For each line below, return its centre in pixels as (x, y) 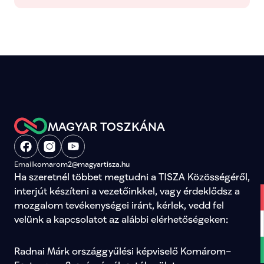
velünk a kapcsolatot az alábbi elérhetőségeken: (121, 219)
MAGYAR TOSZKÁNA (106, 126)
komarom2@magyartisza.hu (81, 164)
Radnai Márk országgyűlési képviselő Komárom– (123, 251)
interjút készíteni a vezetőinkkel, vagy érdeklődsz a (127, 191)
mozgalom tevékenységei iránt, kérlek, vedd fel (119, 205)
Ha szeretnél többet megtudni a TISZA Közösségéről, (132, 176)
